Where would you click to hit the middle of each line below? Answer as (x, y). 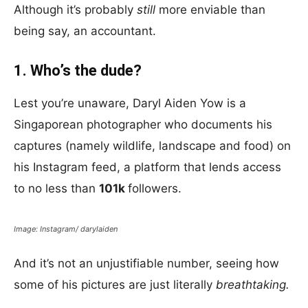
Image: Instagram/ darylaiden (66, 229)
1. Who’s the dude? (78, 70)
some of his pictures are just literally (115, 285)
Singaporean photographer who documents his (143, 124)
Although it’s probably (75, 10)
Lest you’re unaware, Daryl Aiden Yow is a (130, 103)
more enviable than (210, 10)
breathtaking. (253, 285)
